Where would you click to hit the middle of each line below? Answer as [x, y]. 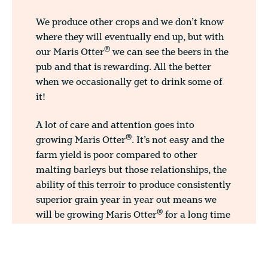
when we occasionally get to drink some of [129, 82]
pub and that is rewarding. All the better [124, 67]
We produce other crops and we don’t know [130, 22]
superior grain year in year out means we [126, 200]
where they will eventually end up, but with [130, 37]
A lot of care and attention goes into [115, 125]
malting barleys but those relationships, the [131, 170]
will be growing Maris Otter [96, 215]
